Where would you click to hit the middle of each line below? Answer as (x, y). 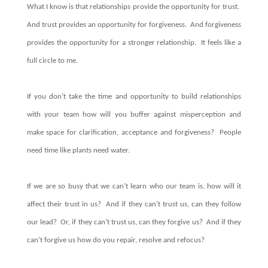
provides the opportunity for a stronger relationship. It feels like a (134, 42)
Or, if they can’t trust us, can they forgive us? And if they (151, 222)
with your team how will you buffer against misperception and (134, 114)
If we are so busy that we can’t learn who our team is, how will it (134, 186)
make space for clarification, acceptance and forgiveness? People (134, 132)
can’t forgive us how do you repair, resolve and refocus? (116, 240)
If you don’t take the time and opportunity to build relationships (134, 96)
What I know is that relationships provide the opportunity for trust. (134, 7)
